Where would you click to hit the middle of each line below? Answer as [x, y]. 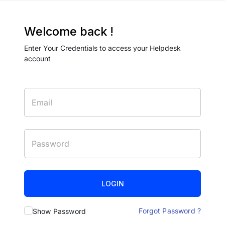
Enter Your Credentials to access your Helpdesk [102, 48]
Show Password [59, 211]
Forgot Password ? [170, 210]
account [37, 59]
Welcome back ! [69, 32]
